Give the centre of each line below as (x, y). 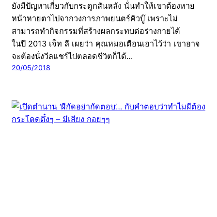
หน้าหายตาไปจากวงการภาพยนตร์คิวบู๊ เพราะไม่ (95, 18)
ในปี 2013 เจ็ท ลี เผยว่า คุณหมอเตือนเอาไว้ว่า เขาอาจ (106, 43)
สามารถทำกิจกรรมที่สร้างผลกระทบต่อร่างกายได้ (101, 31)
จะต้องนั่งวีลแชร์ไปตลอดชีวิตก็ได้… (72, 56)
